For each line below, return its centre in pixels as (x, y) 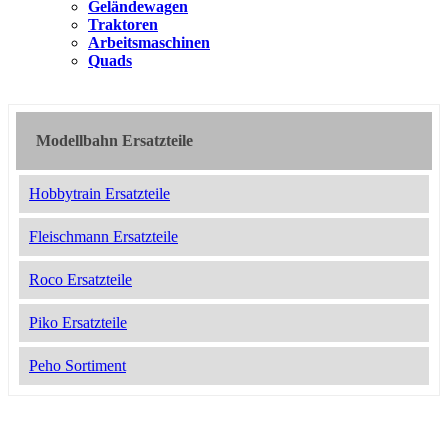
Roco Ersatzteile (80, 280)
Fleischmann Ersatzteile (103, 237)
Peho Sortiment (77, 366)
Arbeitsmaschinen (149, 43)
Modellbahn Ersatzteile (114, 141)
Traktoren (123, 25)
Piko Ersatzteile (78, 323)
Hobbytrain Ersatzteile (99, 194)
